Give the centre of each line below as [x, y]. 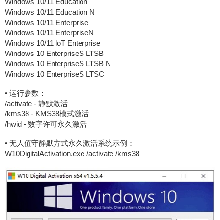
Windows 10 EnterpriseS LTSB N [58, 64]
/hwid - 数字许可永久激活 [46, 124]
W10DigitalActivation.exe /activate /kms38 [72, 153]
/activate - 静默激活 [36, 103]
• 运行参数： [26, 93]
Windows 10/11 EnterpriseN [49, 33]
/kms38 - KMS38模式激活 [47, 114]
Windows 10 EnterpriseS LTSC [55, 74]
